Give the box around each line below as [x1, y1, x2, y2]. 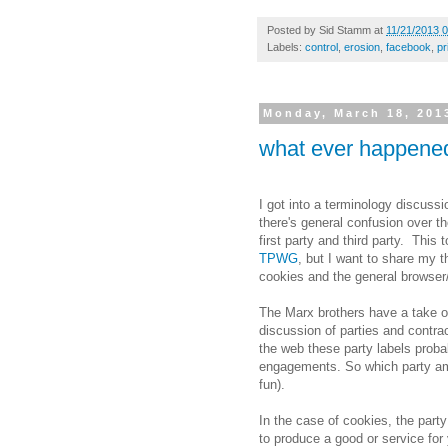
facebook [386, 41, 431, 54]
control [305, 41, 338, 54]
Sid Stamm [319, 24, 371, 37]
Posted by [267, 24, 319, 37]
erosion [344, 41, 380, 54]
